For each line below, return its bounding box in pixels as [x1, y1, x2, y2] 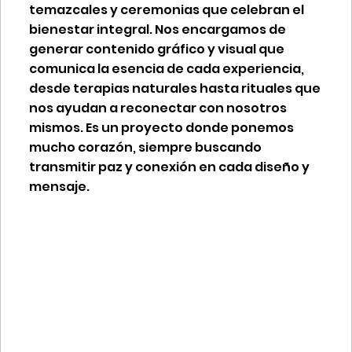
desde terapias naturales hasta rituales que [28, 79, 321, 97]
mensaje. [28, 177, 90, 196]
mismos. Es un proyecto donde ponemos [28, 118, 294, 137]
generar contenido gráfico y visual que [28, 39, 284, 58]
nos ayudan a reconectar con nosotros [28, 98, 287, 117]
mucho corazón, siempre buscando [28, 137, 262, 156]
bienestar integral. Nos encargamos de [28, 20, 286, 38]
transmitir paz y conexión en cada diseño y [28, 157, 310, 176]
